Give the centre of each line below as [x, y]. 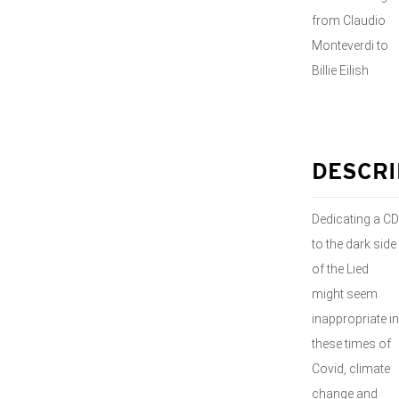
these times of [351, 344]
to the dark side [354, 244]
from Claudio [349, 20]
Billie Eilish [340, 70]
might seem [345, 294]
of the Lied [340, 269]
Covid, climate [351, 369]
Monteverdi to [350, 45]
